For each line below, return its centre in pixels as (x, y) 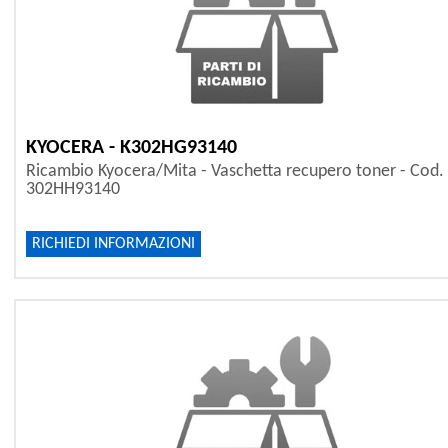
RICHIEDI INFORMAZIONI (113, 244)
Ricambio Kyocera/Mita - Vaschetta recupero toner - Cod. (235, 172)
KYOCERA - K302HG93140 (131, 148)
